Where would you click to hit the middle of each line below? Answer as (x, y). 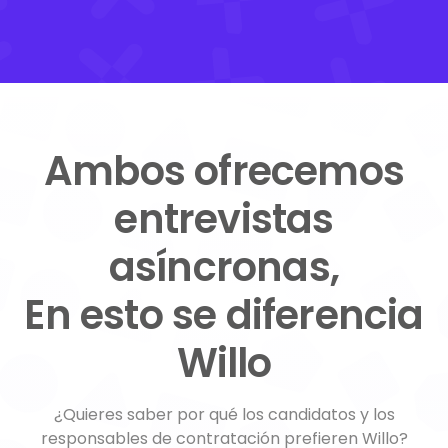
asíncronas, (224, 266)
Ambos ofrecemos (223, 170)
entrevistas (224, 218)
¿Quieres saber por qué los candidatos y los (224, 414)
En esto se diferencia (224, 314)
